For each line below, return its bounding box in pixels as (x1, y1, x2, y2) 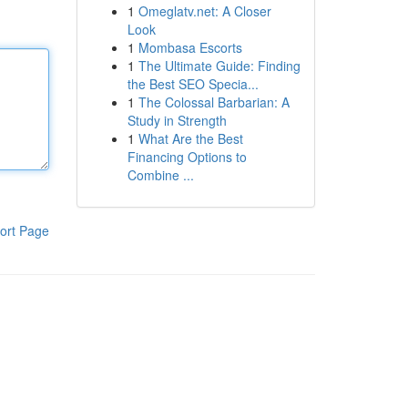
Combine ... (127, 166, 194, 184)
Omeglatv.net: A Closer (138, 2, 271, 20)
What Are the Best (138, 129, 243, 148)
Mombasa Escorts (138, 38, 242, 56)
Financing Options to (127, 148, 247, 166)
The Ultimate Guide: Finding (138, 56, 301, 75)
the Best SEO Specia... (127, 75, 259, 93)
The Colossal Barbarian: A (138, 93, 290, 111)
